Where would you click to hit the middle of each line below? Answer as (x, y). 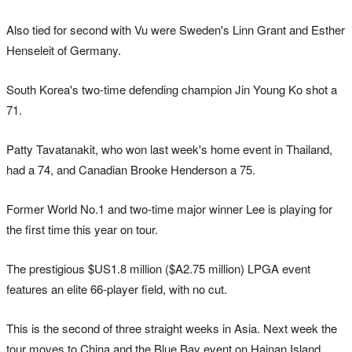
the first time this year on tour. (82, 229)
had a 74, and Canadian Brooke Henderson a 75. (131, 169)
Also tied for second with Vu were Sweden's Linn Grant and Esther (176, 29)
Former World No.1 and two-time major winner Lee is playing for (169, 208)
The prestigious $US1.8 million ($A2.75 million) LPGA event (158, 268)
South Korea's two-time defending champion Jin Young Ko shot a (172, 89)
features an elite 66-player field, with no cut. (117, 288)
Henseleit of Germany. (64, 49)
